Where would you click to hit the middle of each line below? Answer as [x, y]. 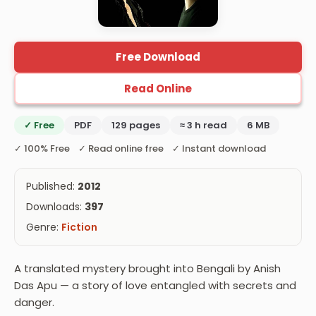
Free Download [158, 57]
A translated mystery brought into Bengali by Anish [147, 268]
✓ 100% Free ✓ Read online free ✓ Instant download [140, 148]
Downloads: [55, 206]
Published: [52, 186]
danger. [34, 302]
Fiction [79, 227]
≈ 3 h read [203, 125]
